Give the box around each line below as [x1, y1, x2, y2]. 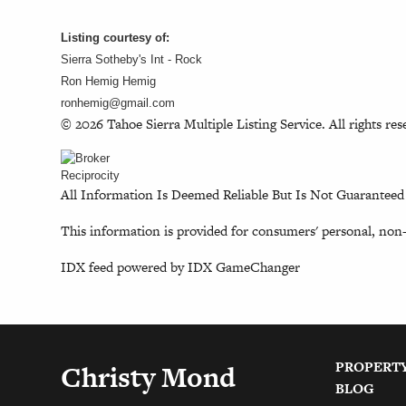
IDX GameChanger [188, 256, 301, 276]
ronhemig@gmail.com [61, 95, 176, 110]
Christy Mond [61, 357, 237, 396]
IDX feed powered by [61, 256, 188, 276]
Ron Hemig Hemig [61, 73, 157, 88]
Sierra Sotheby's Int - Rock [61, 52, 203, 66]
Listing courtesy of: [61, 30, 170, 44]
